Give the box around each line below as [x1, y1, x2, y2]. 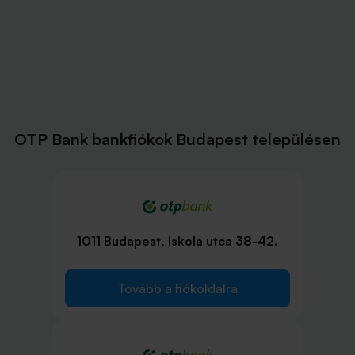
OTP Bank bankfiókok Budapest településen [14, 129, 341, 149]
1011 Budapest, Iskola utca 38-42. [77, 233, 278, 250]
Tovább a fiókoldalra [117, 281, 238, 297]
